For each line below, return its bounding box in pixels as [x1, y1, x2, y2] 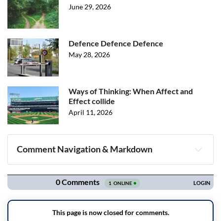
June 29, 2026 [69, 2, 111, 11]
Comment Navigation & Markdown [17, 144, 153, 155]
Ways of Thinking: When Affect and [69, 86, 193, 96]
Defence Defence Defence [69, 38, 163, 48]
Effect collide [69, 96, 115, 106]
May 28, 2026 [69, 50, 110, 59]
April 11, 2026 [69, 108, 112, 116]
